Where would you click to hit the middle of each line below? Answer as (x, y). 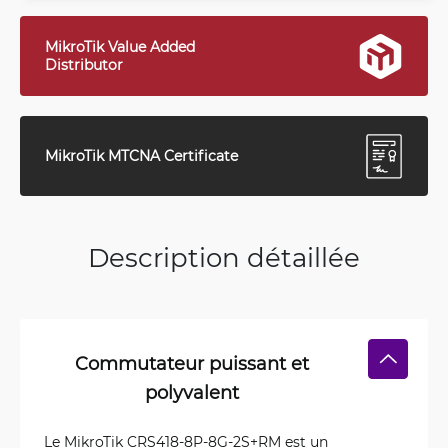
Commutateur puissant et (192, 363)
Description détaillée (224, 257)
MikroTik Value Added (120, 46)
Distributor (84, 64)
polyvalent (192, 392)
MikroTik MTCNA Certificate (141, 155)
